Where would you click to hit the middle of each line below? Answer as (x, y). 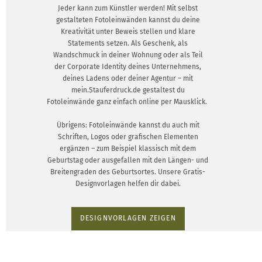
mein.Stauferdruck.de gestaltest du (128, 90)
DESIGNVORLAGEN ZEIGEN (128, 218)
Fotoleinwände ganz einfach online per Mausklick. (128, 101)
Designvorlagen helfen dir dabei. (128, 183)
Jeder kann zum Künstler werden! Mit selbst (128, 8)
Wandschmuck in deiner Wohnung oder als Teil (128, 55)
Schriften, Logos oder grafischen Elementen (128, 137)
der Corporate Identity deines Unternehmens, (128, 66)
